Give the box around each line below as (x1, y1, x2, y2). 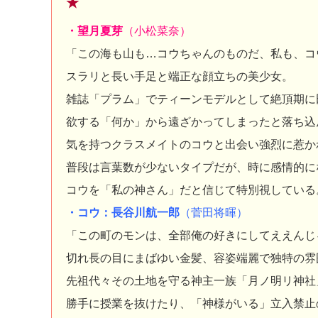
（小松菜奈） (123, 25, 191, 37)
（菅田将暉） (180, 207, 248, 219)
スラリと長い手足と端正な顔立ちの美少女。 (66, 70, 293, 82)
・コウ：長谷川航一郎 (66, 207, 180, 219)
